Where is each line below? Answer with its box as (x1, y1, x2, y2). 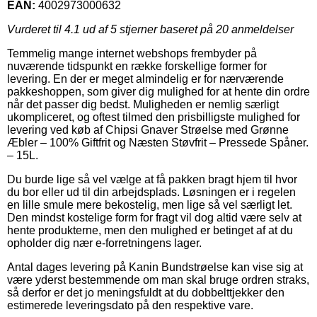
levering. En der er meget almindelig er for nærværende (7, 72, 284, 85)
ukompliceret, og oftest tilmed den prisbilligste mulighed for (7, 110, 300, 123)
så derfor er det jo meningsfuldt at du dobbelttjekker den (7, 286, 284, 299)
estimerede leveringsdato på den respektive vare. (7, 299, 253, 311)
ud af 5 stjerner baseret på (80, 23, 216, 35)
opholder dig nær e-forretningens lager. (7, 236, 202, 249)
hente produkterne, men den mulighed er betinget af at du (7, 224, 293, 236)
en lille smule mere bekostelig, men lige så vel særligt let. (7, 198, 292, 211)
